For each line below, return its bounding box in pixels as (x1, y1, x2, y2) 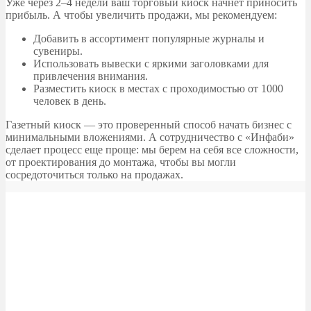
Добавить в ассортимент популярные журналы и (33, 33, 264, 44)
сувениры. (33, 45, 83, 57)
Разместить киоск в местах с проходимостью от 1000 (33, 83, 283, 94)
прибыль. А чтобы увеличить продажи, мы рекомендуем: (6, 9, 277, 21)
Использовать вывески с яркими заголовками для (33, 58, 269, 69)
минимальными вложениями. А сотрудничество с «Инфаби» (6, 131, 294, 143)
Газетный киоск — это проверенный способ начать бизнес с (6, 119, 292, 131)
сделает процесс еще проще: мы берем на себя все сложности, (6, 144, 299, 155)
